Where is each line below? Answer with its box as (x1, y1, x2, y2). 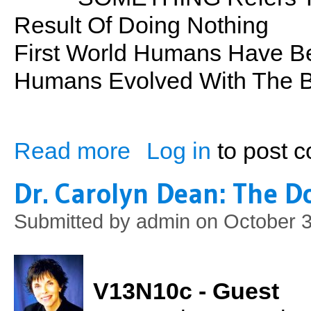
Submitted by (14, 210, 136, 233)
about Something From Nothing (131, 139, 269, 150)
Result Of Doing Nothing (14, 12, 269, 38)
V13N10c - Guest (93, 278, 279, 304)
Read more (14, 138, 131, 164)
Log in (146, 138, 211, 164)
